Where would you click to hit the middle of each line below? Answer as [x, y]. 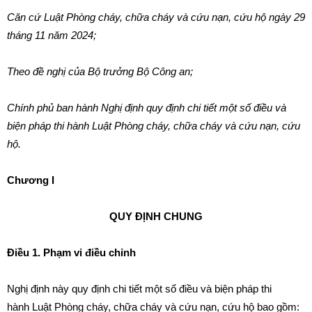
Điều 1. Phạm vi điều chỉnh [71, 252]
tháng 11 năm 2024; [52, 35]
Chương [29, 180]
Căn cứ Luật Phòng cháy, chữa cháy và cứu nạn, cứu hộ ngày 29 [156, 17]
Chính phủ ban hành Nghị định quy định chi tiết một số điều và [147, 108]
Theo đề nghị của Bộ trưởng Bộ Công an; [100, 71]
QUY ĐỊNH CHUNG [156, 216]
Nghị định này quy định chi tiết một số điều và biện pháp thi [139, 289]
